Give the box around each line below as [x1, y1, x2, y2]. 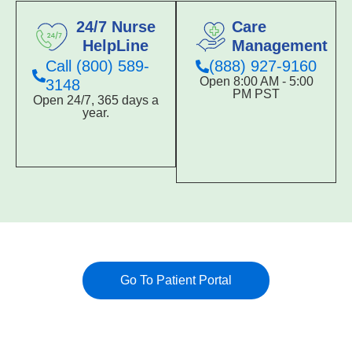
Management [232, 37, 328, 54]
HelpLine [82, 37, 148, 54]
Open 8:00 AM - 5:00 [199, 75, 313, 88]
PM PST [233, 87, 280, 101]
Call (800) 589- [46, 57, 149, 75]
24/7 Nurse [75, 18, 156, 35]
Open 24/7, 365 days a [33, 93, 159, 107]
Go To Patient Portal [120, 273, 232, 287]
